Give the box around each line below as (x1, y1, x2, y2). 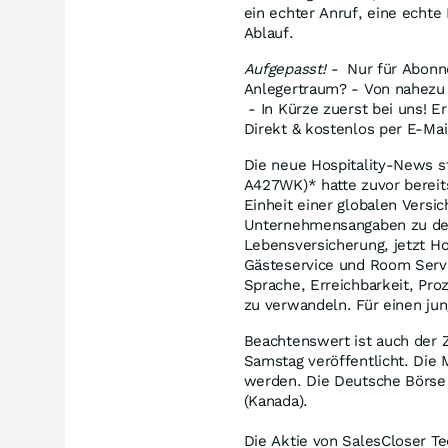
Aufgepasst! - (243, 59, 348, 78)
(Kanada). (243, 391, 308, 410)
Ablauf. (243, 23, 294, 42)
